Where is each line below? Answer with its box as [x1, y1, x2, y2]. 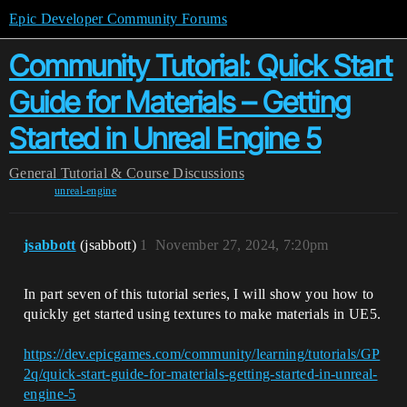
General [9, 165, 57, 181]
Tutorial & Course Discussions [60, 165, 244, 181]
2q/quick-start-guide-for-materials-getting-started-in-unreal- [24, 366, 378, 382]
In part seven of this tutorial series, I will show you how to [24, 286, 374, 302]
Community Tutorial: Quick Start [9, 48, 392, 84]
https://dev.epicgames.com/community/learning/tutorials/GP [24, 346, 381, 362]
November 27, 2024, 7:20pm [154, 237, 329, 253]
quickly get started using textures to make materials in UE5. [24, 306, 382, 322]
